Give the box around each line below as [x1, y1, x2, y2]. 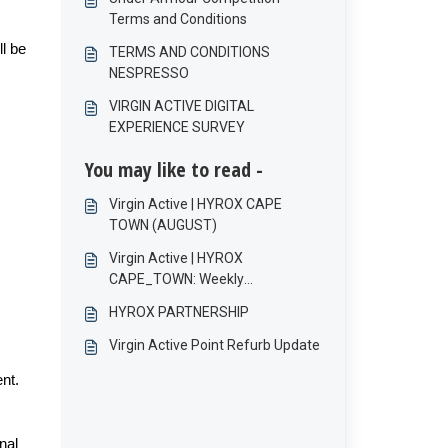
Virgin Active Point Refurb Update [108, 337, 320, 353]
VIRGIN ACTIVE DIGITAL [108, 98, 254, 114]
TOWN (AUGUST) [108, 217, 217, 233]
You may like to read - [84, 156, 263, 183]
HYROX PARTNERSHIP [108, 304, 249, 320]
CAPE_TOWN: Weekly [108, 271, 244, 287]
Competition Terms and [108, 292, 258, 308]
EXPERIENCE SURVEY [108, 119, 245, 135]
